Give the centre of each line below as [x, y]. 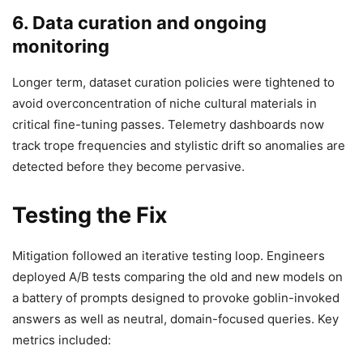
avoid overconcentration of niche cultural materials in [164, 104]
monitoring [61, 47]
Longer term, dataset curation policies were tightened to [173, 83]
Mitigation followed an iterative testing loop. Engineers [169, 256]
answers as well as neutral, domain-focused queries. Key [175, 319]
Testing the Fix [90, 216]
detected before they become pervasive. [128, 167]
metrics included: [62, 340]
